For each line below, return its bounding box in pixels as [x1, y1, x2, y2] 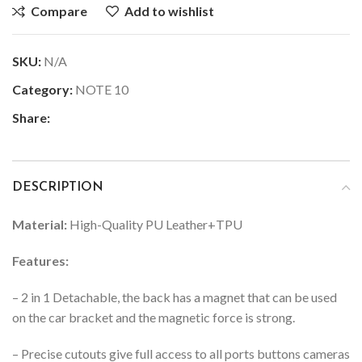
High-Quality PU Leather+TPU [67, 216, 242, 232]
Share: [12, 109, 50, 125]
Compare [31, 2, 88, 19]
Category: [12, 81, 73, 97]
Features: [12, 252, 69, 268]
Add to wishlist [124, 2, 215, 19]
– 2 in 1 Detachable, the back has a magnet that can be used [12, 288, 337, 305]
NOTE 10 [75, 81, 128, 97]
